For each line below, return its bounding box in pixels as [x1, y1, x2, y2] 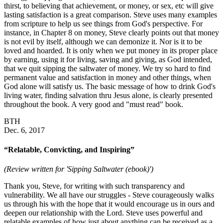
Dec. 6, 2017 [4, 125, 45, 134]
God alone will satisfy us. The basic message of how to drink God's [4, 82, 216, 91]
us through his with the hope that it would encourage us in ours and [4, 200, 215, 209]
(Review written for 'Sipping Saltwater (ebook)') [4, 165, 153, 174]
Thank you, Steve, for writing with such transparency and [4, 182, 185, 191]
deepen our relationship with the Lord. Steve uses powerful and [4, 209, 203, 218]
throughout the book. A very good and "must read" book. [4, 100, 183, 109]
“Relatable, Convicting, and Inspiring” [4, 145, 134, 154]
